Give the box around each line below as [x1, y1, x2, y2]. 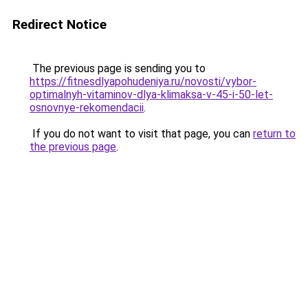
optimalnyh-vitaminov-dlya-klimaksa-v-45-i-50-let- [30, 88, 273, 101]
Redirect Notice [12, 16, 107, 32]
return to [253, 127, 296, 140]
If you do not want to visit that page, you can [30, 127, 253, 140]
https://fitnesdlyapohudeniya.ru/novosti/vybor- [30, 75, 256, 88]
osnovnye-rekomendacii [30, 101, 144, 114]
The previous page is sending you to [30, 62, 206, 75]
